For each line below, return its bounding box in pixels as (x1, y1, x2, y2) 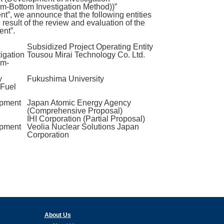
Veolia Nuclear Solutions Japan (27, 122, 139, 131)
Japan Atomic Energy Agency (27, 98, 131, 107)
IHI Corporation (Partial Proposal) (27, 114, 145, 123)
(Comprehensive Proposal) (27, 106, 122, 115)
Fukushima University (27, 74, 104, 83)
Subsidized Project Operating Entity (27, 42, 153, 51)
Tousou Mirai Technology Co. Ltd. (27, 50, 145, 59)
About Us (44, 211, 71, 219)
